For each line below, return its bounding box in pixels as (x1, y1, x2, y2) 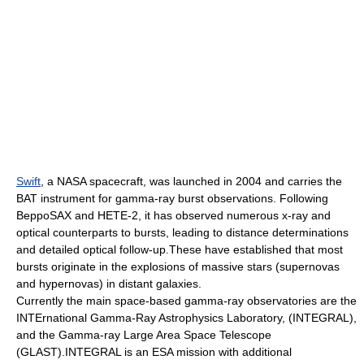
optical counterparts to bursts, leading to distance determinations (16, 226, 349, 239)
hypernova (39, 277, 93, 290)
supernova (279, 260, 334, 273)
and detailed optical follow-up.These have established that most (16, 243, 343, 256)
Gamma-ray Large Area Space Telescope (58, 328, 271, 341)
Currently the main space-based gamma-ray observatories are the (16, 294, 357, 307)
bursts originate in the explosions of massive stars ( (16, 260, 279, 273)
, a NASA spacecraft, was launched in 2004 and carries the (41, 175, 342, 188)
